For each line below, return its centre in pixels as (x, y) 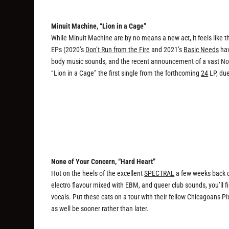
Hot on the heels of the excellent (98, 173)
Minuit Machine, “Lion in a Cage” (99, 26)
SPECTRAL (159, 173)
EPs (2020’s (68, 50)
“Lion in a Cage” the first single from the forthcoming (126, 73)
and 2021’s (167, 50)
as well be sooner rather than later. (100, 208)
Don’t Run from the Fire (118, 50)
